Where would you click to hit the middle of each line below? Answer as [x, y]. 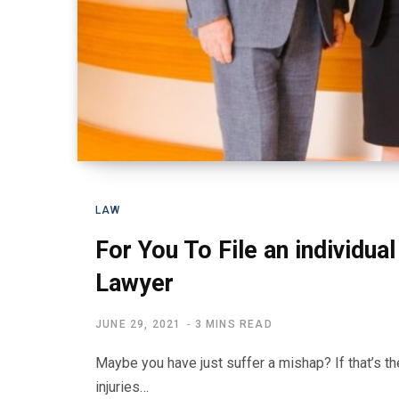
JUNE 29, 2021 [138, 324]
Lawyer [134, 283]
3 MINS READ [233, 324]
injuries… [122, 387]
